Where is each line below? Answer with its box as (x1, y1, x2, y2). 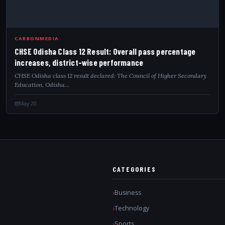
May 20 (19, 100, 37, 107)
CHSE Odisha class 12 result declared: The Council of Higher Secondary (15, 72, 206, 79)
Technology (115, 204, 149, 212)
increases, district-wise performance (15, 57, 144, 67)
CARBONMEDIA (15, 35, 59, 42)
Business (115, 188, 141, 197)
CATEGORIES (113, 165, 156, 173)
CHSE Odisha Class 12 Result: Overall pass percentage (15, 46, 196, 56)
